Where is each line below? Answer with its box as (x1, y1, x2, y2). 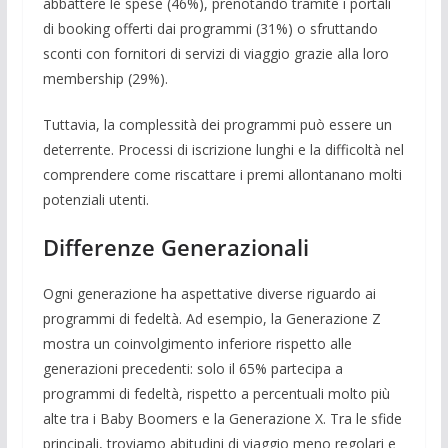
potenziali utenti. (42, 189, 149, 209)
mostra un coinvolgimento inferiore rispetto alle (42, 333, 352, 353)
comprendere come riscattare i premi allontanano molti (42, 164, 402, 184)
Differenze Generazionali (42, 231, 309, 262)
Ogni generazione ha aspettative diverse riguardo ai (42, 283, 376, 303)
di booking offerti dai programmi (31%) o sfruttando (42, 18, 378, 38)
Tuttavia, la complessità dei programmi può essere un (42, 114, 392, 134)
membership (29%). (42, 68, 168, 88)
